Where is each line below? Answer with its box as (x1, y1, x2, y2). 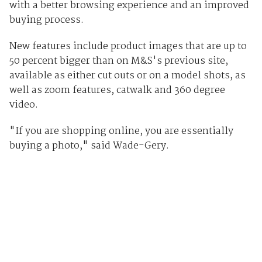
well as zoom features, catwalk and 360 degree (9, 82, 225, 99)
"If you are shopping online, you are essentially (9, 123, 233, 140)
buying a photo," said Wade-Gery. (9, 138, 169, 154)
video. (9, 97, 38, 113)
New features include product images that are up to (9, 39, 247, 55)
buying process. (9, 12, 84, 29)
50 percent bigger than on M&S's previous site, (9, 53, 228, 70)
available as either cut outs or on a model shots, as (9, 68, 246, 84)
